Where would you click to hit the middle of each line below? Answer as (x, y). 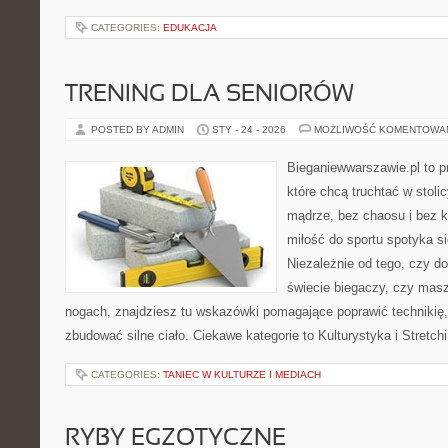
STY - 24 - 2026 (249, 129)
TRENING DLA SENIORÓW (209, 95)
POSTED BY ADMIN (139, 129)
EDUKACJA (190, 27)
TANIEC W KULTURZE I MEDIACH (242, 374)
